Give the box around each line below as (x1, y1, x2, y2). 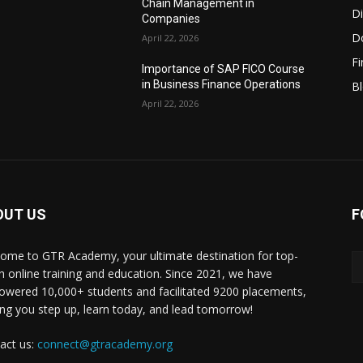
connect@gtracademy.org (37, 336, 173, 352)
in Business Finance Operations (142, 78, 301, 92)
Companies (142, 12, 201, 26)
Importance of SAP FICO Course (142, 62, 305, 76)
